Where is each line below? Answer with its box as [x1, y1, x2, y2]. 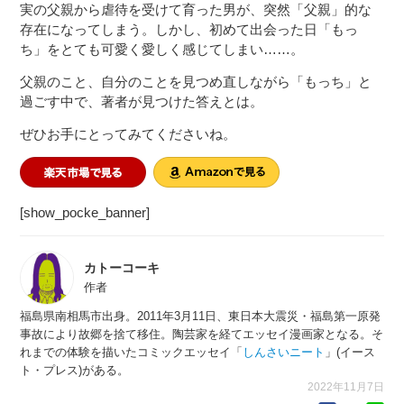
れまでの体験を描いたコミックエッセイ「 [20, 345, 243, 360]
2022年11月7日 [307, 381, 384, 394]
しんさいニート [243, 345, 326, 360]
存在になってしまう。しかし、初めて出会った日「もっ [20, 21, 359, 37]
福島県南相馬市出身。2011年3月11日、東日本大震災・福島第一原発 [20, 309, 381, 324]
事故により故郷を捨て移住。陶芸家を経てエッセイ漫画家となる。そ [20, 327, 384, 342]
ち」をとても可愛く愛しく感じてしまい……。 [20, 41, 305, 57]
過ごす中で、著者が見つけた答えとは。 [20, 93, 264, 109]
